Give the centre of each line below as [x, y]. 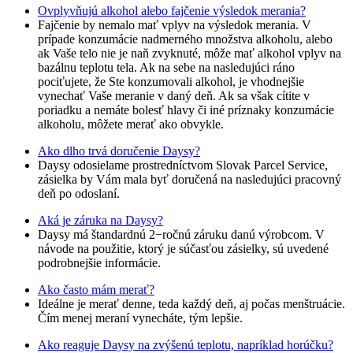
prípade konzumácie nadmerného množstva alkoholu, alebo [185, 39]
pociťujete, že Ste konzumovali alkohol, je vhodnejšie [171, 82]
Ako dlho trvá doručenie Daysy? [119, 151]
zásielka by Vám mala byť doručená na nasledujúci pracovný [190, 180]
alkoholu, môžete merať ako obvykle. [131, 124]
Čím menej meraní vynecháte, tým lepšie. [140, 318]
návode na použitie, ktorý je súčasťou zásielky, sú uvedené [183, 249]
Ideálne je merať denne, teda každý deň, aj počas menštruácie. [191, 304]
